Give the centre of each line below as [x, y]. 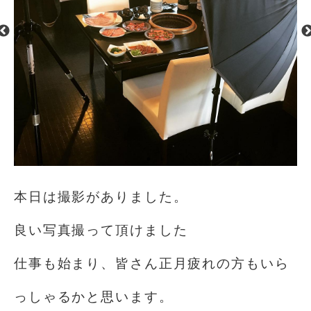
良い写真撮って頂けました [101, 230]
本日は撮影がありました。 [101, 196]
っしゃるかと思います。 [94, 296]
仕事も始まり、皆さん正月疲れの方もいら [152, 263]
